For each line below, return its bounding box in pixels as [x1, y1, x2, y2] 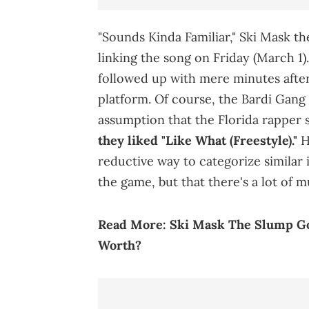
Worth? [98, 237, 141, 253]
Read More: [98, 216, 170, 232]
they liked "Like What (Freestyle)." [98, 132, 297, 148]
